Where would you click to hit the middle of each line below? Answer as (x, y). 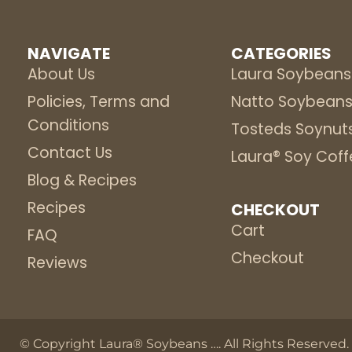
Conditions (68, 125)
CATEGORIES (281, 53)
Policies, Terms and (99, 101)
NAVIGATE (69, 53)
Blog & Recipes (82, 180)
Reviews (57, 262)
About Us (61, 74)
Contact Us (70, 152)
